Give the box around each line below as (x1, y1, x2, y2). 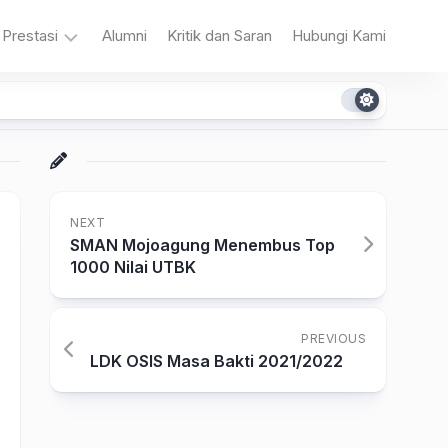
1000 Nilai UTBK (70, 257, 196, 277)
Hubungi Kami (292, 26, 386, 45)
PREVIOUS (301, 331, 366, 346)
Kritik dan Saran (167, 26, 272, 45)
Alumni (102, 26, 147, 45)
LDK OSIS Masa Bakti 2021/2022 (90, 351, 343, 371)
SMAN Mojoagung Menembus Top (70, 235, 335, 255)
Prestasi (2, 26, 58, 45)
